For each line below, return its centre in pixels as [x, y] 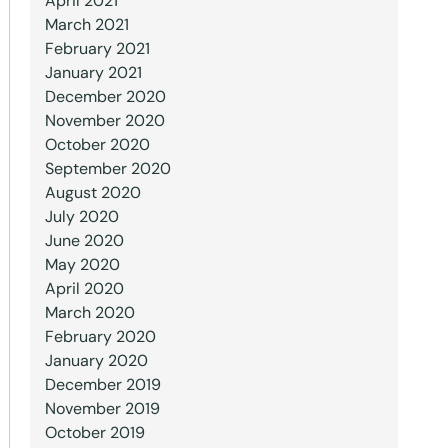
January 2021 [93, 72]
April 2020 [84, 288]
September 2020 [107, 168]
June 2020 [84, 240]
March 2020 [89, 312]
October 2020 [97, 144]
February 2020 [100, 336]
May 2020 [82, 264]
